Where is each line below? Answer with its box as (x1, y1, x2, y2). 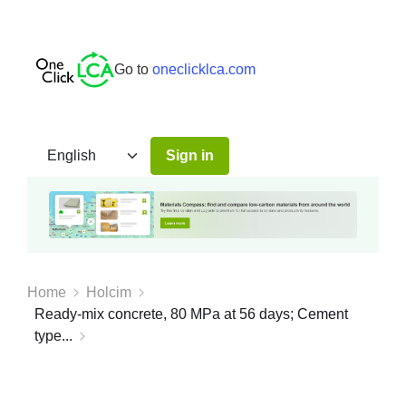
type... (34, 328, 72, 344)
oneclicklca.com (152, 61, 256, 77)
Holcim (86, 285, 131, 301)
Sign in (166, 148, 214, 163)
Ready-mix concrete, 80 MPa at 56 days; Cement (34, 306, 348, 323)
